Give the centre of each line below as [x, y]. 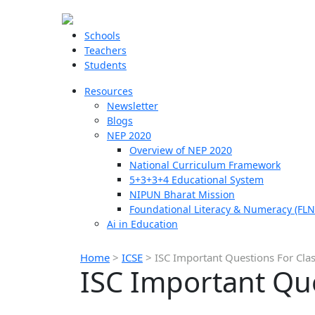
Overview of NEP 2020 [181, 150]
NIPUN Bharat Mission [182, 194]
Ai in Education [142, 224]
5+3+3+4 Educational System [197, 180]
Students [105, 65]
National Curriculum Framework [205, 165]
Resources [109, 91]
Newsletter [133, 106]
